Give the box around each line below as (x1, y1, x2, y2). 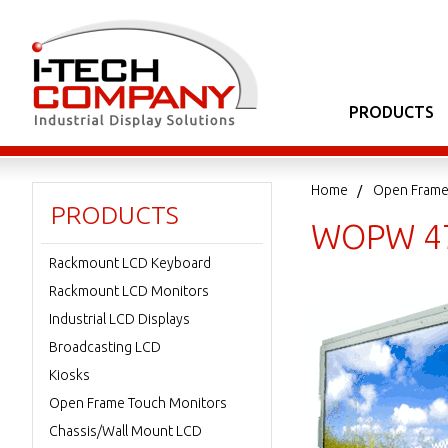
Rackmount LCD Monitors (49, 283, 209, 299)
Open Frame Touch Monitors (49, 395, 227, 411)
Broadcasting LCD (49, 339, 161, 355)
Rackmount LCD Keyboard (49, 255, 211, 271)
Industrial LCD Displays (49, 311, 190, 327)
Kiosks (49, 367, 90, 383)
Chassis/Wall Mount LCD (49, 423, 202, 439)
